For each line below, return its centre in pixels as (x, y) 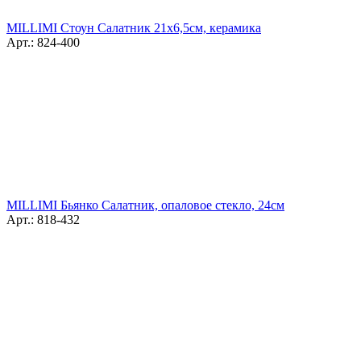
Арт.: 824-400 (43, 42)
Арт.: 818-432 (43, 219)
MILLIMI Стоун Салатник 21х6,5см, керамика (134, 27)
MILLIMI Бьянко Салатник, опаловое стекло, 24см (145, 205)
